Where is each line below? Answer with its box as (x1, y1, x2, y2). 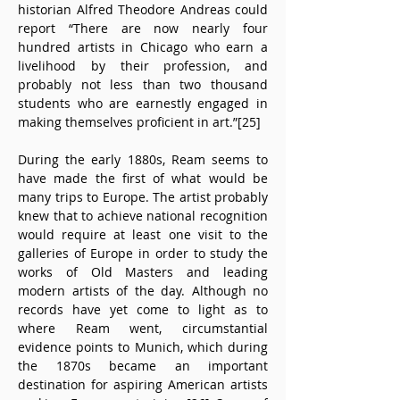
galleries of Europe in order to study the (18, 245, 268, 262)
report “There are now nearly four (18, 20, 268, 37)
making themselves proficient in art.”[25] (18, 113, 261, 130)
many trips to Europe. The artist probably (18, 188, 268, 205)
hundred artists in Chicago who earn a (18, 38, 268, 55)
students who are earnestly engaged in (18, 95, 268, 112)
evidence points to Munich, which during (18, 338, 268, 355)
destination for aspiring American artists (18, 376, 268, 393)
